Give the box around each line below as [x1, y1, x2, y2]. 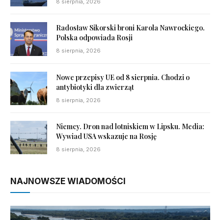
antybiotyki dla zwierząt [56, 82, 134, 92]
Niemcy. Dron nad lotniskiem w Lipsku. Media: [56, 121, 204, 131]
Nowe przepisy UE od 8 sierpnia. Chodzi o [56, 72, 190, 82]
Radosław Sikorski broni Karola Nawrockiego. [56, 23, 205, 33]
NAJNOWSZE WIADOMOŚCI [10, 176, 126, 186]
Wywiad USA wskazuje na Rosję [56, 131, 157, 141]
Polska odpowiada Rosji [56, 33, 133, 43]
